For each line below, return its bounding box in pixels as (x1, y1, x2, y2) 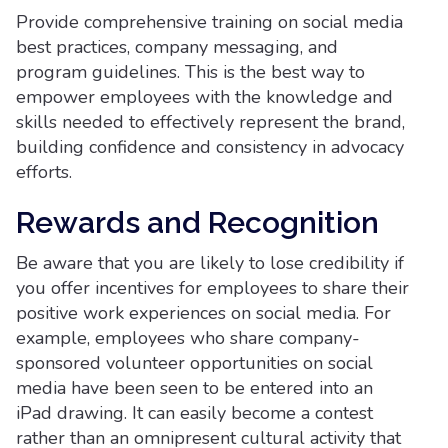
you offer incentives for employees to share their (16, 276, 409, 300)
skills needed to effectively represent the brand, (16, 110, 405, 134)
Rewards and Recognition (16, 205, 379, 240)
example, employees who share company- (16, 326, 360, 350)
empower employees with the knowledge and (16, 85, 393, 109)
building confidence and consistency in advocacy (16, 135, 404, 159)
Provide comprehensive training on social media (16, 10, 403, 34)
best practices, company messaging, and (16, 35, 338, 59)
